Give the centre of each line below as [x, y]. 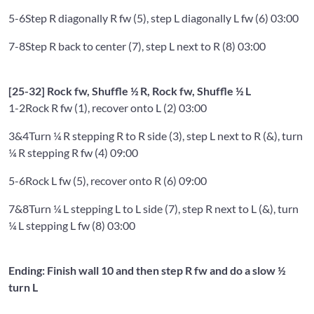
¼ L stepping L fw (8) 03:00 [72, 225]
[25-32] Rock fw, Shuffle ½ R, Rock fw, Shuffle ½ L [130, 90]
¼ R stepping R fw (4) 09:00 [73, 152]
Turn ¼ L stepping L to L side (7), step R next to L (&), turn [164, 208]
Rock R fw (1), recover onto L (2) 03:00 [116, 107]
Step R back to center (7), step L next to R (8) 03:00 [145, 46]
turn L [23, 287]
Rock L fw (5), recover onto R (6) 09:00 [116, 180]
